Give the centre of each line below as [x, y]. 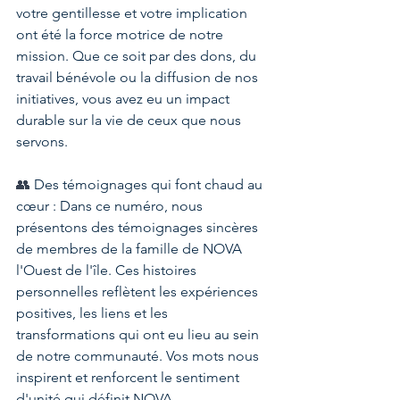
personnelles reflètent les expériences [139, 291]
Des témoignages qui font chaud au [148, 184]
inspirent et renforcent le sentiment [129, 377]
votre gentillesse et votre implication [133, 12]
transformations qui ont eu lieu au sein [139, 334]
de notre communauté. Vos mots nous [139, 355]
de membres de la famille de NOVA [131, 248]
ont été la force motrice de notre [121, 34]
